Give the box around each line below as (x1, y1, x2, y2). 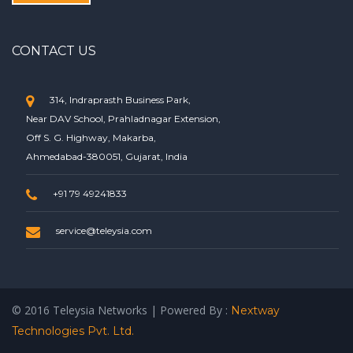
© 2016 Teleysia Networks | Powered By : (12, 303, 231, 318)
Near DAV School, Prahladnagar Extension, (26, 113, 221, 124)
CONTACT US (12, 43, 96, 58)
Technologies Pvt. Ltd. (12, 324, 134, 338)
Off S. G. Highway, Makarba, (26, 132, 156, 143)
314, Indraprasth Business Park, (50, 94, 191, 106)
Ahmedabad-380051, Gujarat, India (26, 150, 188, 162)
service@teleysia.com (56, 225, 152, 236)
